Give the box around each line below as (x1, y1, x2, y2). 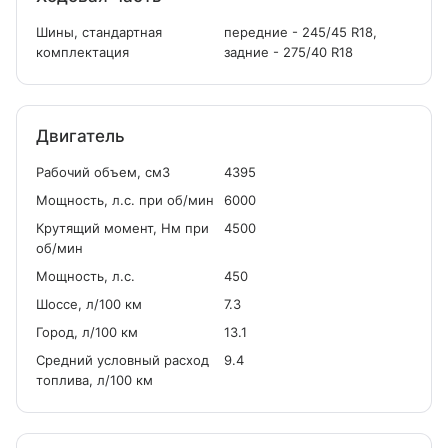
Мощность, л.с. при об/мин (36, 192, 214, 208)
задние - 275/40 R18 (224, 44, 353, 60)
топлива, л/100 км (36, 372, 153, 388)
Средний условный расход (36, 352, 209, 368)
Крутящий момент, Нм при (36, 220, 209, 236)
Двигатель (36, 126, 125, 146)
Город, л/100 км (36, 324, 138, 340)
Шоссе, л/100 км (36, 296, 142, 312)
